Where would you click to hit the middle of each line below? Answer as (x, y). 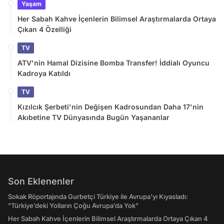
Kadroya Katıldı (44, 73)
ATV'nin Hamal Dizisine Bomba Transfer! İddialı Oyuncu (113, 63)
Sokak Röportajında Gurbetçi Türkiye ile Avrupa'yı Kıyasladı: (98, 197)
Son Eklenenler (41, 181)
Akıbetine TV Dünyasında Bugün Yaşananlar (93, 117)
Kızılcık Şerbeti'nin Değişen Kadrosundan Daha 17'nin (110, 107)
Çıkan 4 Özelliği (44, 29)
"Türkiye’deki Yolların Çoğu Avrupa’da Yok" (73, 206)
